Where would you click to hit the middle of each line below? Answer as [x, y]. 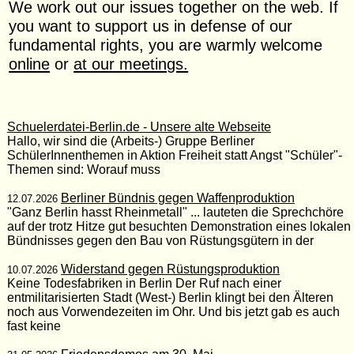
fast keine [34, 326]
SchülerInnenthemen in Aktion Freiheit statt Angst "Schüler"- [174, 155]
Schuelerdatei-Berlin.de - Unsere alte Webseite [139, 126]
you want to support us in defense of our [151, 25]
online [30, 63]
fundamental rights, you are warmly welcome [166, 44]
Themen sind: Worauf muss [83, 169]
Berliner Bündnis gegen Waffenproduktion [177, 198]
